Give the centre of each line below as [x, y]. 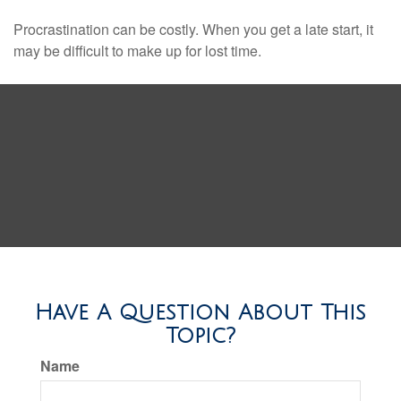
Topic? [200, 336]
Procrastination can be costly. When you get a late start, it [193, 29]
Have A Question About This [200, 312]
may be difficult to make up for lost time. [137, 51]
